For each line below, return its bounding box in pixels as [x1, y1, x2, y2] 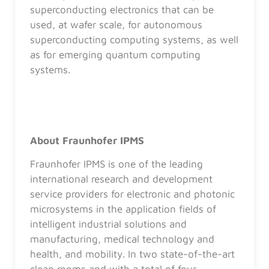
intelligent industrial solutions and [30, 218, 187, 231]
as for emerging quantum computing [30, 48, 201, 61]
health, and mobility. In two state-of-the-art [30, 248, 235, 261]
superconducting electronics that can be [30, 3, 214, 16]
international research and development [30, 173, 213, 186]
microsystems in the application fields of [30, 203, 216, 216]
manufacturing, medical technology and [30, 233, 214, 246]
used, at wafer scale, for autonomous [30, 18, 202, 31]
